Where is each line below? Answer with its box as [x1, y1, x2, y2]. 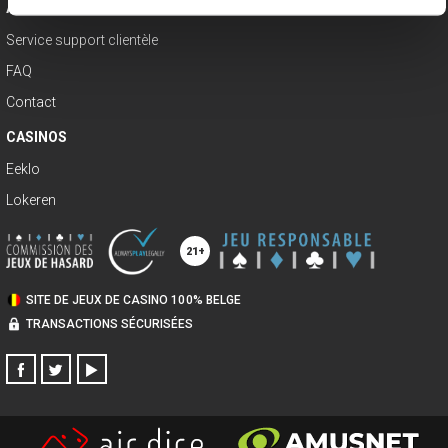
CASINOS [6, 128, 68, 145]
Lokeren [6, 191, 57, 208]
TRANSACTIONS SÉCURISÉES [26, 316, 194, 331]
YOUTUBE [90, 369, 156, 386]
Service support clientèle [6, 31, 159, 48]
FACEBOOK [19, 369, 92, 386]
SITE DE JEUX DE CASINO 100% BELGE [26, 293, 241, 308]
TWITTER [54, 369, 118, 386]
